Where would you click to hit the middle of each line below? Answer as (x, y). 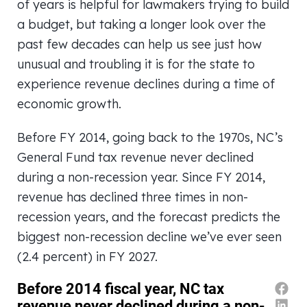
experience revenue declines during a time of (146, 84)
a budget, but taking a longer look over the (142, 24)
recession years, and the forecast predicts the (149, 217)
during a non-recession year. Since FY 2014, (141, 177)
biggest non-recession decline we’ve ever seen (149, 236)
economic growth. (69, 103)
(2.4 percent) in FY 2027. (87, 256)
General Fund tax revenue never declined (135, 157)
